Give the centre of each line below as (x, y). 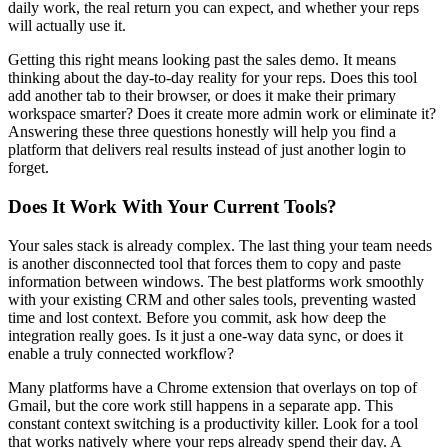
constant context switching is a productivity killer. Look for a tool (213, 423)
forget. (28, 168)
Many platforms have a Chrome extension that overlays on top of (212, 387)
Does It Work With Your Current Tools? (172, 207)
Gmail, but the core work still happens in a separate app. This (200, 405)
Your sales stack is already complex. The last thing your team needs (220, 245)
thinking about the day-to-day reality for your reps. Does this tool (212, 78)
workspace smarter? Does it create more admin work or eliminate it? (222, 114)
